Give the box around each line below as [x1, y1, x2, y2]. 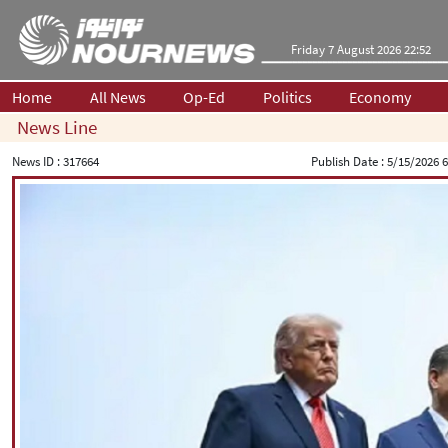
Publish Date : [310, 153, 387, 170]
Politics [262, 87, 312, 107]
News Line [17, 116, 97, 139]
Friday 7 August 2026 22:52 [290, 41, 431, 58]
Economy [349, 87, 412, 107]
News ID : [12, 153, 63, 170]
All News [89, 87, 146, 107]
